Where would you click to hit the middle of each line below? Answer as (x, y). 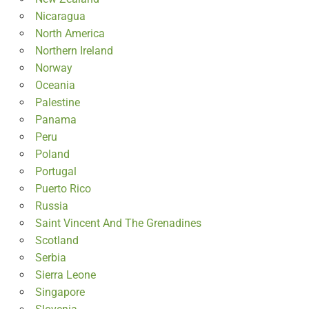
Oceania (55, 85)
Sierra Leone (65, 275)
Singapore (60, 292)
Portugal (56, 171)
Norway (53, 68)
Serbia (50, 257)
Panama (56, 119)
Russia (51, 206)
